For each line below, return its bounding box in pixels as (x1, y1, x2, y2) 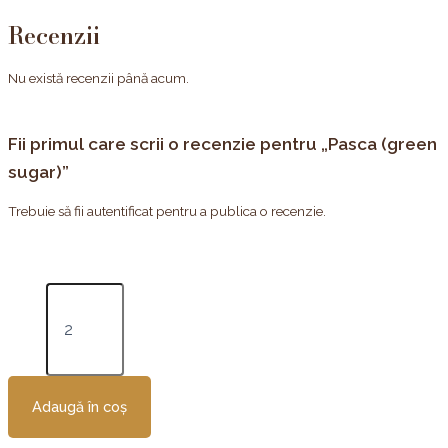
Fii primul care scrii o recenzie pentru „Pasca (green (8, 134, 437, 155)
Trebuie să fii (8, 202, 87, 219)
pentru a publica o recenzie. (153, 202, 326, 219)
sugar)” (8, 162, 69, 183)
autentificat (87, 202, 153, 219)
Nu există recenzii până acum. (8, 70, 189, 87)
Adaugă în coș (32, 398, 127, 416)
